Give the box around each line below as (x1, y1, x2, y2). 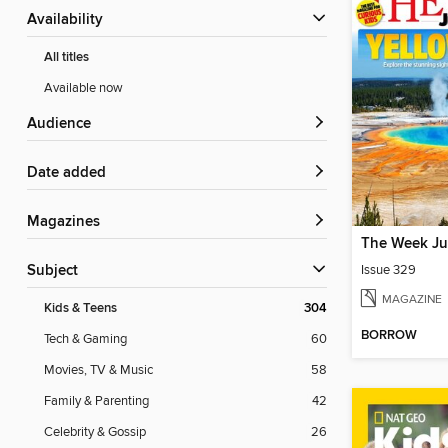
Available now (44, 80, 123, 97)
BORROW (361, 327, 417, 345)
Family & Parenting (44, 393, 149, 410)
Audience (37, 115, 91, 134)
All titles (44, 49, 89, 67)
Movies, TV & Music (44, 362, 153, 379)
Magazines (40, 213, 100, 232)
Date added (38, 164, 106, 183)
